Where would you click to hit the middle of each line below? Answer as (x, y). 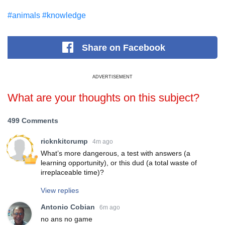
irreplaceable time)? (72, 173)
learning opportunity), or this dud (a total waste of (119, 163)
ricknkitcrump (64, 141)
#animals (24, 15)
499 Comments (33, 120)
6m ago (110, 207)
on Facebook (138, 47)
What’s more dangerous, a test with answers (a (116, 153)
